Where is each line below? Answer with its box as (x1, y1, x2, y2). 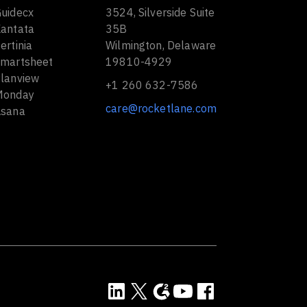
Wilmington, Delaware (106, 38, 217, 52)
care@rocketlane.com (106, 101, 217, 115)
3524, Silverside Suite (106, 5, 215, 19)
